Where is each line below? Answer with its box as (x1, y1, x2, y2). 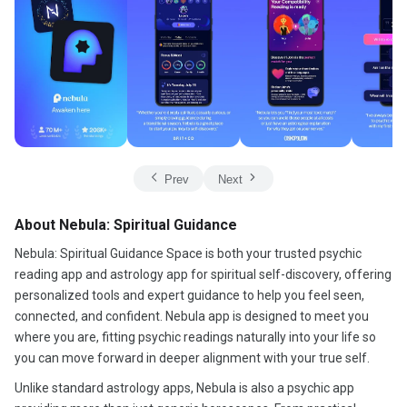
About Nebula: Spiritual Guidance (15, 216, 237, 233)
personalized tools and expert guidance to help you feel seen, (15, 288, 364, 303)
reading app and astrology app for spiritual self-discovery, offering (15, 267, 392, 282)
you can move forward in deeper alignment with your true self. (15, 351, 370, 365)
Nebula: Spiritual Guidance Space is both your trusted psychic (15, 246, 362, 261)
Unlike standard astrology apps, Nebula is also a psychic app (15, 381, 354, 395)
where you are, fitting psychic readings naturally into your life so (15, 330, 376, 344)
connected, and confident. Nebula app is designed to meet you (15, 309, 369, 323)
